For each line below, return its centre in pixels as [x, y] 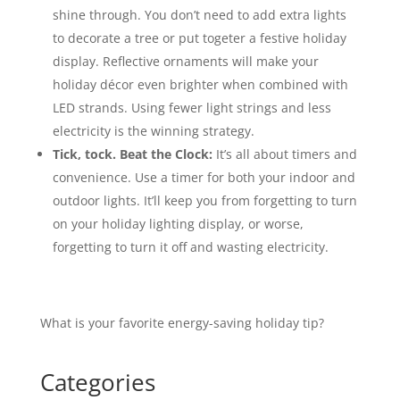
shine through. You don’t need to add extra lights [199, 15]
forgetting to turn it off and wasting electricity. [190, 247]
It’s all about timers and [286, 154]
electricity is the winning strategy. [153, 131]
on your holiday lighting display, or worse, [178, 224]
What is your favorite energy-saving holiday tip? [182, 323]
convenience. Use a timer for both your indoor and [204, 177]
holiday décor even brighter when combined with [200, 84]
